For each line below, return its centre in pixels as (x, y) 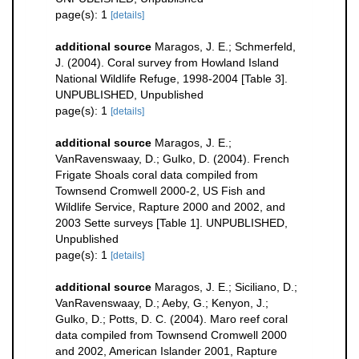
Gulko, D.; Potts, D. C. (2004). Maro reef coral (171, 319)
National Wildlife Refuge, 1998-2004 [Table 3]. (171, 79)
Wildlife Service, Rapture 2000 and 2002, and (170, 207)
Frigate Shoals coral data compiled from (157, 175)
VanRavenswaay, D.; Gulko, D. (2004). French (172, 159)
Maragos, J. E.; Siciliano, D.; (226, 287)
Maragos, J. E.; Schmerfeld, (225, 47)
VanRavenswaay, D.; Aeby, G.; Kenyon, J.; (162, 303)
